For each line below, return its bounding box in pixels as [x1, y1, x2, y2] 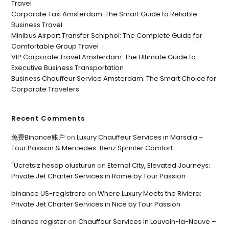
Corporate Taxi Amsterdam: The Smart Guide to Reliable [11, 9, 198, 19]
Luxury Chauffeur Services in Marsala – [77, 132, 204, 142]
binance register [11, 217, 67, 226]
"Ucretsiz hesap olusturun [11, 161, 96, 170]
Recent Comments [11, 113, 85, 123]
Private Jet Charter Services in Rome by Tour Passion [11, 171, 186, 181]
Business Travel [11, 20, 63, 30]
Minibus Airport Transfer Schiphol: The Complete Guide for [11, 31, 203, 40]
